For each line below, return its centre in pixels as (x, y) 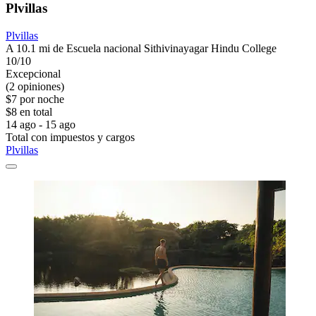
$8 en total (29, 112)
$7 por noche (35, 99)
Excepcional (33, 74)
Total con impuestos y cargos (70, 138)
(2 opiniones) (35, 87)
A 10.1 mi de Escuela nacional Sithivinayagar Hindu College (141, 49)
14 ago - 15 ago (41, 125)
